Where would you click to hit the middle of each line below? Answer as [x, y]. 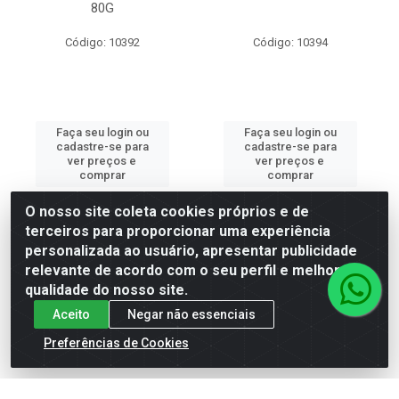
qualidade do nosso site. [106, 290]
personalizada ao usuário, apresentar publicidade [191, 251]
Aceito [71, 314]
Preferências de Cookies [116, 342]
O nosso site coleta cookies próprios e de [167, 212]
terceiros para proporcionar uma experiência [178, 231]
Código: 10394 [290, 42]
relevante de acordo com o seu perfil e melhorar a [195, 270]
